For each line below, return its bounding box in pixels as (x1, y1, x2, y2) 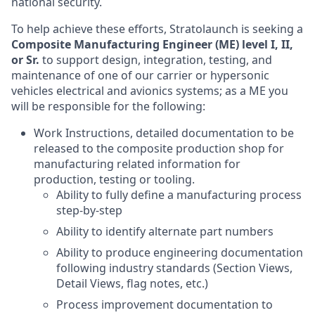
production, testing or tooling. (34, 172, 195, 187)
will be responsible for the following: (11, 98, 205, 114)
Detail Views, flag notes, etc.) (56, 276, 208, 291)
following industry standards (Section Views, (56, 260, 292, 276)
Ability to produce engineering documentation (56, 245, 303, 260)
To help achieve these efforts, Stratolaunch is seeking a (11, 21, 303, 37)
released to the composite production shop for (34, 141, 284, 156)
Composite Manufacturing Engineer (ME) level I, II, (11, 37, 293, 52)
